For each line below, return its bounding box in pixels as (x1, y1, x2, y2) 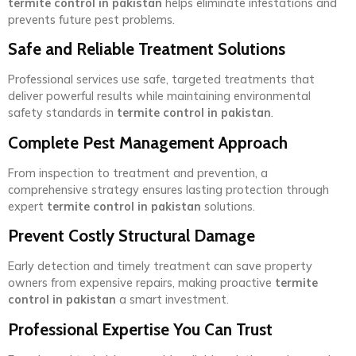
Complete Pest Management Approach (8, 132, 288, 153)
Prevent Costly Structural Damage (8, 226, 255, 246)
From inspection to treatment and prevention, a (8, 165, 268, 180)
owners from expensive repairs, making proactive (8, 276, 275, 291)
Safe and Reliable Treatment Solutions (8, 39, 285, 60)
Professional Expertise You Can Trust (8, 319, 273, 339)
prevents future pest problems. (8, 13, 175, 28)
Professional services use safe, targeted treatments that (8, 72, 315, 87)
